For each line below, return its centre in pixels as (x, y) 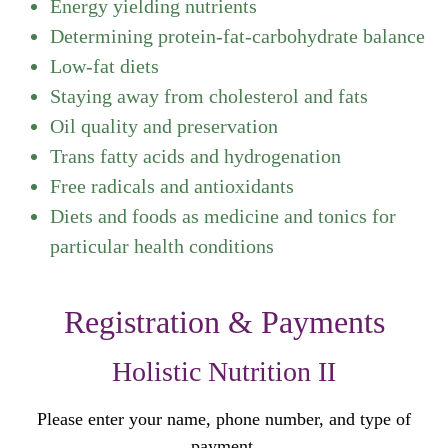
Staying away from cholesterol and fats (209, 96)
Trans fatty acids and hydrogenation (195, 156)
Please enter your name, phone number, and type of (224, 419)
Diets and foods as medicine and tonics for (223, 216)
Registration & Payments (224, 322)
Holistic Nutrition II (224, 372)
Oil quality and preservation (164, 126)
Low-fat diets (104, 66)
